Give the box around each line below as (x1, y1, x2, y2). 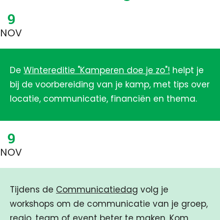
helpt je (170, 64, 204, 76)
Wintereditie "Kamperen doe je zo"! (24, 64, 170, 76)
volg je (138, 184, 168, 195)
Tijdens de (10, 184, 56, 195)
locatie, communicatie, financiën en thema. (10, 93, 199, 105)
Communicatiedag (56, 184, 138, 195)
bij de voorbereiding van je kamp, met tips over (10, 79, 210, 90)
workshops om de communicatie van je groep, (10, 198, 208, 210)
